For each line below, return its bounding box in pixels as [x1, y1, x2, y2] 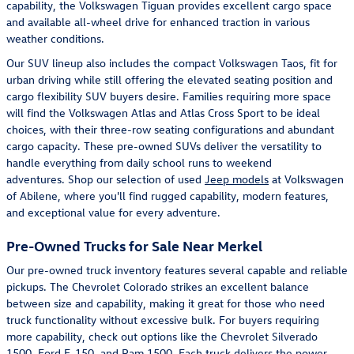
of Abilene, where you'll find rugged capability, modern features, [6, 187, 329, 203]
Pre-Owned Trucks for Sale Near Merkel [6, 235, 262, 254]
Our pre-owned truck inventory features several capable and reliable [6, 262, 348, 278]
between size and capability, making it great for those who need [6, 296, 325, 311]
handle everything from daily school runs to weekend [6, 154, 272, 170]
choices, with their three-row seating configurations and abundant [6, 121, 334, 137]
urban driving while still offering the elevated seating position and [6, 71, 333, 87]
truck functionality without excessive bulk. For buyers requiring [6, 312, 319, 328]
